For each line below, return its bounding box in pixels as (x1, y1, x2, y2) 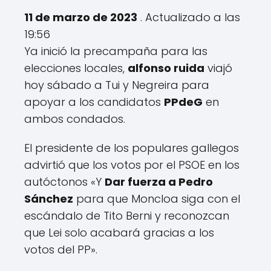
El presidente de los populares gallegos (24, 140, 239, 155)
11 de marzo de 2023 (24, 9, 137, 25)
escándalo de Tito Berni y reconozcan (24, 207, 229, 223)
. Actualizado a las (137, 9, 240, 25)
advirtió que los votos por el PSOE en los (24, 157, 240, 172)
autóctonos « (24, 174, 96, 189)
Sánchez (24, 191, 73, 206)
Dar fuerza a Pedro (105, 174, 213, 189)
